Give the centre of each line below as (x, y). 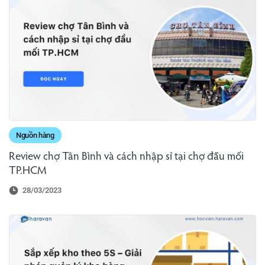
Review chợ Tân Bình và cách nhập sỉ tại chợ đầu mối (126, 157)
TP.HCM (28, 172)
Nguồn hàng (35, 135)
